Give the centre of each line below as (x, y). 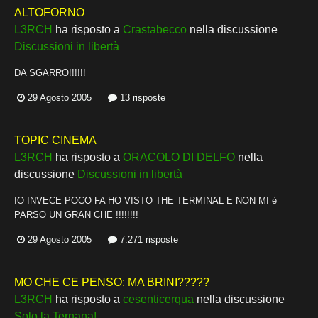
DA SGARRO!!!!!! (50, 73)
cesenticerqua (158, 300)
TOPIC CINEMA (55, 141)
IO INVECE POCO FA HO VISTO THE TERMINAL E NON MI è (146, 201)
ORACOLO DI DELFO (179, 158)
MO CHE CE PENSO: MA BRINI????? (112, 283)
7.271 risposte (148, 240)
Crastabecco (155, 30)
